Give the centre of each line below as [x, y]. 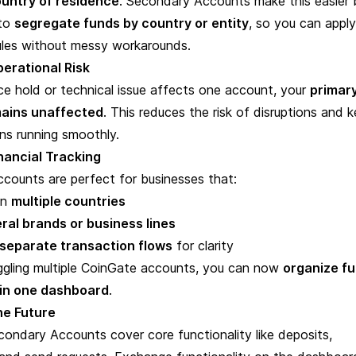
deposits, [305, 335]
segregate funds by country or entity [132, 23]
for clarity [203, 246]
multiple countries [68, 201]
